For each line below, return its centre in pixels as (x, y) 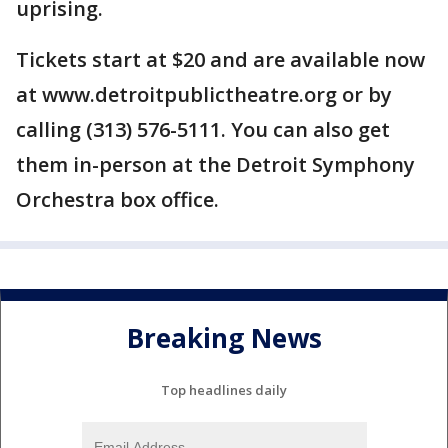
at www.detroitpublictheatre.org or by (204, 94)
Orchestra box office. (120, 199)
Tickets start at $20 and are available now (220, 59)
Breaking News (224, 338)
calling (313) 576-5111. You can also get (203, 129)
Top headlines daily (224, 389)
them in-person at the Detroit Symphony (215, 164)
